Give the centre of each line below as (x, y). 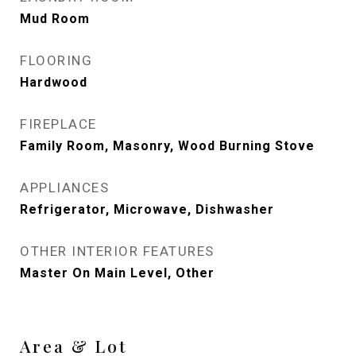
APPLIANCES (64, 188)
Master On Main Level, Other (117, 273)
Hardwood (54, 82)
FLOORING (56, 60)
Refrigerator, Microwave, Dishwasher (147, 209)
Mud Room (55, 19)
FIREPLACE (58, 124)
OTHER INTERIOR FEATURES (117, 251)
